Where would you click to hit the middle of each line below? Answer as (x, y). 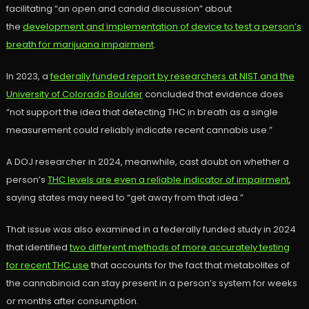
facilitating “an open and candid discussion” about (119, 9)
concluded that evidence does (213, 94)
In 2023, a (28, 77)
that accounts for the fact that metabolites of (189, 266)
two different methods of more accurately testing (179, 248)
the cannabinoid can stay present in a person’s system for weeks (151, 283)
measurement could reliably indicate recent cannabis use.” (139, 130)
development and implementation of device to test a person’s (162, 27)
